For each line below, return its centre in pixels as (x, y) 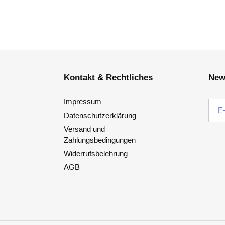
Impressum (83, 101)
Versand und (84, 129)
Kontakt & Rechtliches (108, 78)
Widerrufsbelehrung (96, 153)
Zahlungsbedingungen (100, 140)
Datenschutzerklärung (100, 115)
